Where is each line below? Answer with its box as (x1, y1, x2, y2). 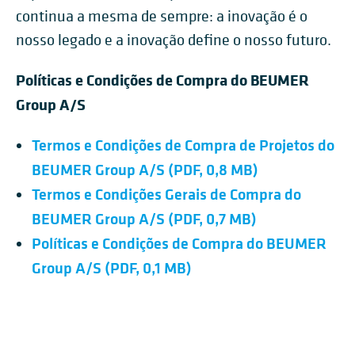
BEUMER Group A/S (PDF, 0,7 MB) (32, 208, 257, 229)
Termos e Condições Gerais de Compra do (32, 183, 301, 204)
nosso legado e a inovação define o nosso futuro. (16, 30, 331, 50)
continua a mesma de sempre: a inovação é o (16, 6, 307, 26)
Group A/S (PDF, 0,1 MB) (32, 257, 192, 278)
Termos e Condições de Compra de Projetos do (32, 134, 334, 155)
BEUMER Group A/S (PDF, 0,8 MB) (32, 158, 258, 180)
